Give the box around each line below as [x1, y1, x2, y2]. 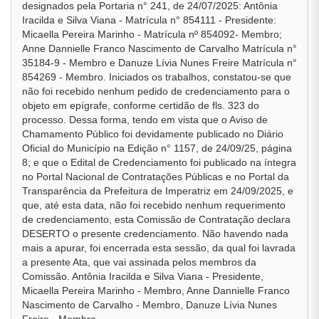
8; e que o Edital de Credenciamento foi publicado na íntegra [22, 157, 296, 168]
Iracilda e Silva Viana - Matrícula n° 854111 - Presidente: [22, 14, 276, 26]
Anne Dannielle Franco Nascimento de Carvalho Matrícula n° [22, 43, 297, 54]
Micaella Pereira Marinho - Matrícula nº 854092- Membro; [22, 28, 282, 40]
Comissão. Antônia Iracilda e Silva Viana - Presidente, [22, 271, 263, 282]
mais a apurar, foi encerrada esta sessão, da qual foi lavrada [22, 242, 296, 253]
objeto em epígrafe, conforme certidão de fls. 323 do [22, 100, 259, 111]
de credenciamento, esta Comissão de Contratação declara [22, 214, 291, 225]
